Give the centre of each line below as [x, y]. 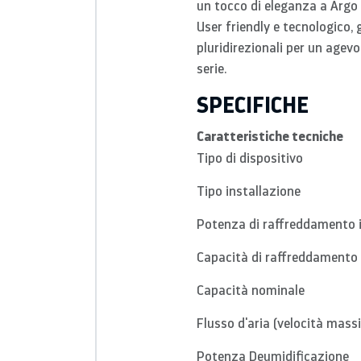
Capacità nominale [251, 290]
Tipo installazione [249, 191]
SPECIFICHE [253, 104]
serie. [212, 68]
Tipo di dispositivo [250, 158]
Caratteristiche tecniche [270, 136]
